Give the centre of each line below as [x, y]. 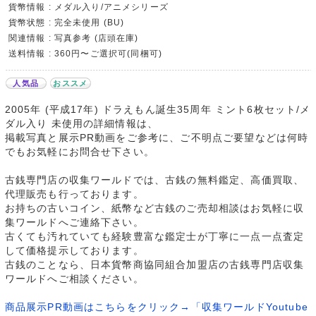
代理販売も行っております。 [74, 194]
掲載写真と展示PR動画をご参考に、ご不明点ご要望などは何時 [157, 138]
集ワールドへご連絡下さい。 [74, 223]
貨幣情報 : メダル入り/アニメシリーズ [88, 7]
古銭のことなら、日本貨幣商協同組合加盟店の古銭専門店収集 [154, 265]
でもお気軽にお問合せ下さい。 [79, 152]
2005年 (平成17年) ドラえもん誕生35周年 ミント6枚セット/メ [158, 110]
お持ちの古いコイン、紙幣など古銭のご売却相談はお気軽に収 [154, 208]
